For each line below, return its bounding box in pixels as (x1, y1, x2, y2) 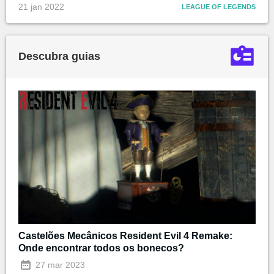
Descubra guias (18, 50, 100, 62)
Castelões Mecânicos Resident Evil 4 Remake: (18, 230, 232, 241)
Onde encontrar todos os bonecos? (18, 242, 184, 253)
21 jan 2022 (18, 1, 64, 12)
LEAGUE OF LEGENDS (182, 2, 256, 10)
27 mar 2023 (33, 259, 85, 270)
